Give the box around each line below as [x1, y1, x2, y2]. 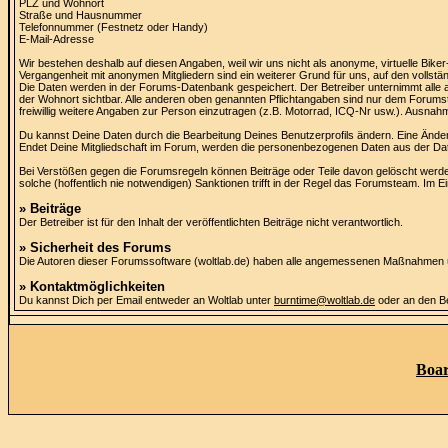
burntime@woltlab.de [274, 294, 375, 306]
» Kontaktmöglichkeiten [19, 279, 165, 294]
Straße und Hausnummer [19, 9, 142, 21]
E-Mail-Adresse [19, 33, 94, 45]
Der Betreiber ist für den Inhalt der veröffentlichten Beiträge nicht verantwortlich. [19, 216, 403, 228]
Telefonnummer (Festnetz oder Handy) [19, 21, 208, 33]
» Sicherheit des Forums [19, 240, 171, 255]
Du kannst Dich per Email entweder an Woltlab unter [19, 294, 274, 306]
